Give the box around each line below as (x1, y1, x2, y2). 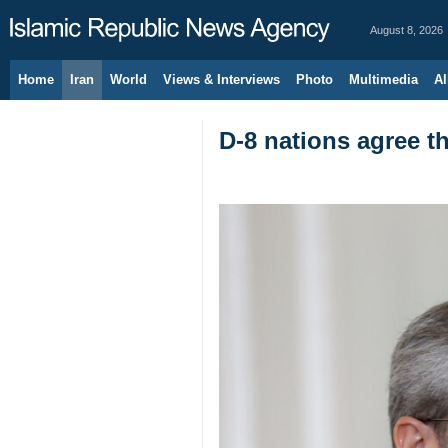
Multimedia (349, 72, 418, 87)
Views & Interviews (163, 72, 280, 87)
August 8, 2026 (370, 24, 443, 36)
